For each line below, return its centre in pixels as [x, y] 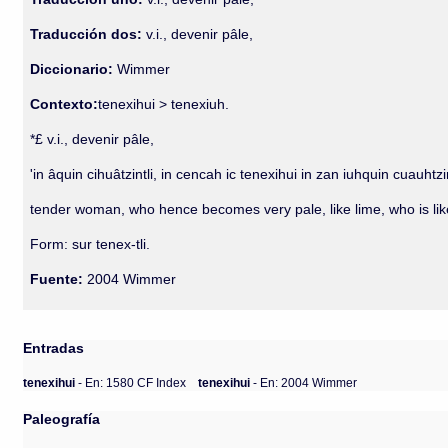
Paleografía [62, 419]
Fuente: [57, 279]
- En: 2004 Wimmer [305, 382]
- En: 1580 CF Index [132, 382]
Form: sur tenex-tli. [90, 244]
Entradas [54, 348]
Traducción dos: [86, 34]
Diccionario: [74, 69]
